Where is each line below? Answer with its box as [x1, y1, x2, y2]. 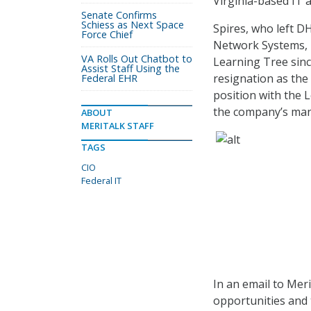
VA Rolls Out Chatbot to [81, 52, 192, 65]
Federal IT [81, 174, 121, 187]
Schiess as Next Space [81, 18, 184, 31]
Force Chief [81, 28, 133, 41]
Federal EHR [81, 72, 137, 85]
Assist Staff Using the [81, 62, 180, 75]
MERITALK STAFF [81, 119, 154, 132]
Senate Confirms [81, 8, 157, 22]
